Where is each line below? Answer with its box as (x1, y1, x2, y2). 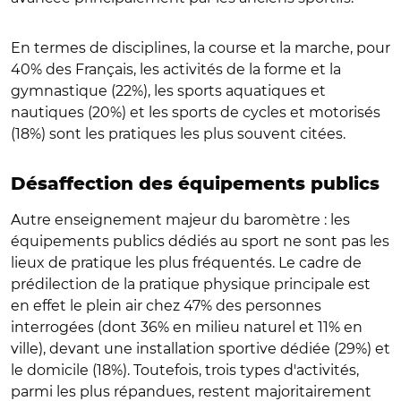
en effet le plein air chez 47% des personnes (11, 297, 321, 314)
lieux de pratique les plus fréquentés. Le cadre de (11, 254, 362, 271)
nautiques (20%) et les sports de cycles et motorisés (11, 104, 380, 121)
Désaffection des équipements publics (11, 175, 380, 193)
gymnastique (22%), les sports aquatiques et (11, 82, 326, 99)
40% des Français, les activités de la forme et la (11, 61, 341, 78)
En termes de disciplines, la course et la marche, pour (11, 39, 390, 56)
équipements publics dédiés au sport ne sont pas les (11, 233, 389, 250)
